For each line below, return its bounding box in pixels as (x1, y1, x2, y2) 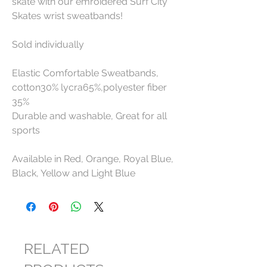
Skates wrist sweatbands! (12, 10, 123, 21)
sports (12, 124, 42, 136)
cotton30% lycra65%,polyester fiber (12, 81, 167, 93)
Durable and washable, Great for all (12, 110, 167, 122)
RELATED (24, 239, 89, 257)
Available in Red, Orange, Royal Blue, (12, 153, 173, 164)
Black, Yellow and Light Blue (12, 167, 135, 179)
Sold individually (12, 38, 84, 50)
